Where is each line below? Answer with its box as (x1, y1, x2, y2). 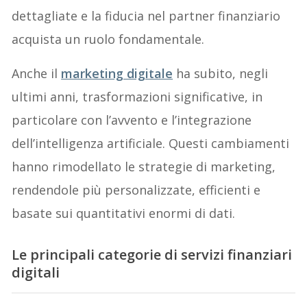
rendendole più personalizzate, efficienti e (12, 181, 261, 198)
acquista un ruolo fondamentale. (12, 30, 205, 47)
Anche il (12, 64, 62, 82)
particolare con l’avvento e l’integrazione (12, 111, 252, 128)
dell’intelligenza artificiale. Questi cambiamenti (12, 134, 290, 151)
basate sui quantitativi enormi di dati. (12, 204, 236, 221)
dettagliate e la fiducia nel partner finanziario (12, 7, 281, 24)
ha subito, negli (173, 64, 269, 82)
